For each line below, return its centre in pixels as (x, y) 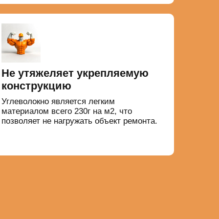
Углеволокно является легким (58, 102)
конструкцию (36, 86)
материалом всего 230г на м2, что (66, 111)
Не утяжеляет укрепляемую (75, 73)
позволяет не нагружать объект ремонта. (79, 121)
